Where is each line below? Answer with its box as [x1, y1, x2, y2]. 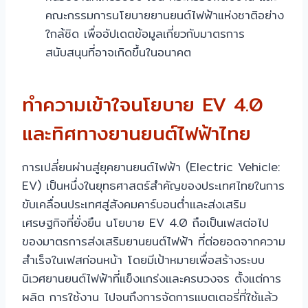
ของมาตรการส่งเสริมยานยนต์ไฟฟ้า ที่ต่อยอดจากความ [22, 232, 285, 251]
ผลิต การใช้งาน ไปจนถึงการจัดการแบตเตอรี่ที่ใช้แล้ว [22, 287, 278, 307]
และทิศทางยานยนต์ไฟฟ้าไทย [22, 118, 251, 149]
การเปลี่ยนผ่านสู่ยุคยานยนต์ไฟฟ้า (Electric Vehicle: [22, 157, 280, 177]
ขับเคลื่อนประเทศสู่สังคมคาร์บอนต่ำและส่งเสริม [22, 195, 246, 214]
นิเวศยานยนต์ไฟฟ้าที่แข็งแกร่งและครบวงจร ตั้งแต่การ [22, 269, 281, 288]
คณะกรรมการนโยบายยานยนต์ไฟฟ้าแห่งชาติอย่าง [45, 5, 284, 25]
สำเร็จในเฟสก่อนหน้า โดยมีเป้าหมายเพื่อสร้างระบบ [22, 250, 265, 269]
